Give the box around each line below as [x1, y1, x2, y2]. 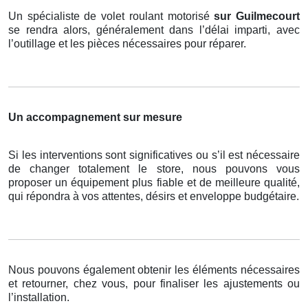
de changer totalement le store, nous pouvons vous [8, 163, 300, 175]
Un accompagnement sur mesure [8, 111, 182, 124]
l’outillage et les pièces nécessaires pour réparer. [8, 38, 246, 50]
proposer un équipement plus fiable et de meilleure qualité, [8, 177, 300, 189]
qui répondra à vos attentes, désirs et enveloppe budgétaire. [8, 190, 299, 203]
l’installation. [8, 291, 69, 304]
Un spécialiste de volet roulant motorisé [8, 10, 214, 23]
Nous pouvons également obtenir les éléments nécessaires [8, 264, 300, 276]
